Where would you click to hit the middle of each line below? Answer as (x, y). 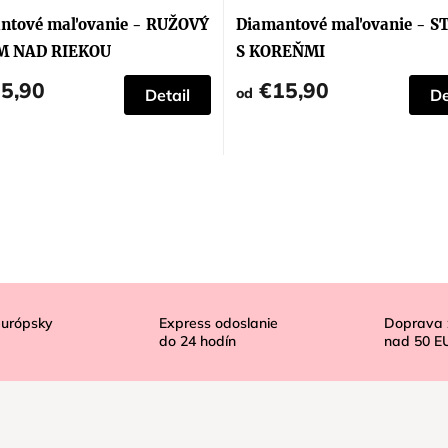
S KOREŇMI (280, 52)
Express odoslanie (218, 323)
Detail (167, 95)
